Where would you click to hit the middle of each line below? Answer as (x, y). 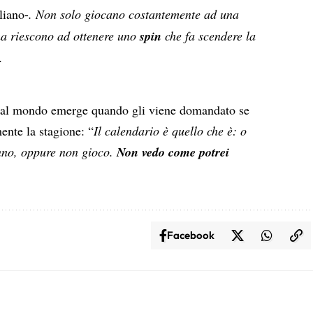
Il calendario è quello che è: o (170, 131)
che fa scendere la (209, 35)
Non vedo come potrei (173, 152)
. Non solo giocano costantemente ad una (134, 14)
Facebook (190, 235)
